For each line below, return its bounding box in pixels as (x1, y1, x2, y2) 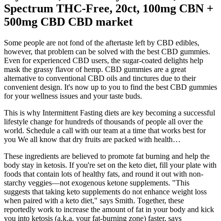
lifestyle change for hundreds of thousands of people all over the (4, 117, 203, 126)
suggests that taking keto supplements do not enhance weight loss (4, 187, 207, 196)
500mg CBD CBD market (4, 15, 133, 29)
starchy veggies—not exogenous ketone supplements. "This (4, 179, 189, 187)
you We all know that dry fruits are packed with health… (4, 135, 181, 144)
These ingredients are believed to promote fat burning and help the (4, 152, 210, 161)
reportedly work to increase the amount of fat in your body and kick (4, 205, 214, 214)
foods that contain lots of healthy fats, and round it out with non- (4, 170, 203, 179)
